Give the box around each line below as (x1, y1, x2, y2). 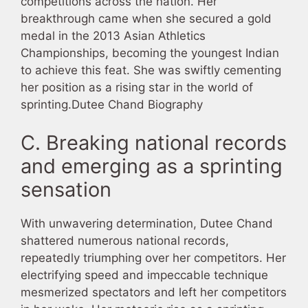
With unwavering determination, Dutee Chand (21, 216, 273, 230)
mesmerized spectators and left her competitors (21, 285, 287, 299)
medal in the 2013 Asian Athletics (21, 29, 206, 43)
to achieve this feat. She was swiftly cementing (21, 63, 281, 78)
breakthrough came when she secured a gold (21, 12, 272, 26)
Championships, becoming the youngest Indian (21, 46, 279, 60)
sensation (21, 177, 111, 201)
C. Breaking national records (21, 130, 287, 155)
